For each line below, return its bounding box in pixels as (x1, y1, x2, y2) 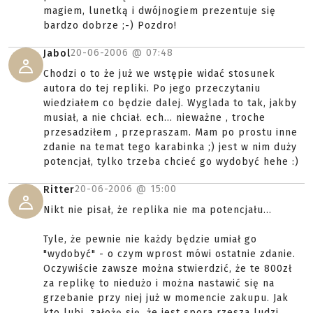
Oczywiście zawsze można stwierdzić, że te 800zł (43, 263, 292, 275)
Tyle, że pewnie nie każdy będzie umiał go (43, 233, 257, 246)
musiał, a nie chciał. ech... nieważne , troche (43, 112, 265, 124)
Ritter (43, 184, 75, 196)
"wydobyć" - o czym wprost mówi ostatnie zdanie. (43, 248, 296, 261)
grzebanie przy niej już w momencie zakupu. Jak (43, 292, 289, 305)
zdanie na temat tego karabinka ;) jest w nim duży (43, 141, 297, 154)
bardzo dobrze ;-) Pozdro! (43, 20, 177, 32)
